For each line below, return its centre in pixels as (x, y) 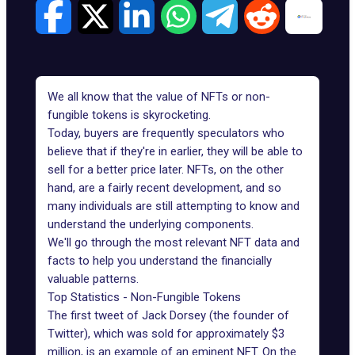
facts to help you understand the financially (160, 261)
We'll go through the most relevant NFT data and (174, 242)
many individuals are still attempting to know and (174, 206)
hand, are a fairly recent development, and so (164, 188)
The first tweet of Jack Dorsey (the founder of (168, 315)
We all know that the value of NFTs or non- (159, 97)
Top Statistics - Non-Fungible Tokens (144, 297)
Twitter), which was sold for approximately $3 (166, 334)
